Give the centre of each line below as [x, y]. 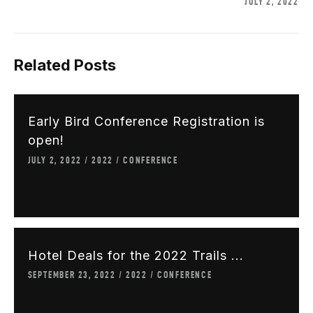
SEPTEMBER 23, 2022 [72, 274]
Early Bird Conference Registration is [146, 122]
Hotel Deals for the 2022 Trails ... [136, 255]
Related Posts [65, 65]
